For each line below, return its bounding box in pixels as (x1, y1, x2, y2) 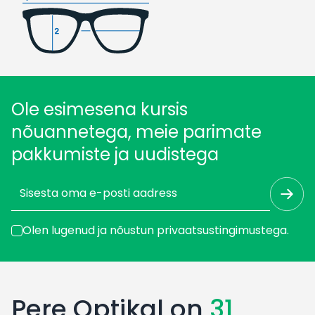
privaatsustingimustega (157, 221, 287, 238)
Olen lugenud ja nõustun (22, 221, 157, 238)
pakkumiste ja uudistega (11, 142, 219, 166)
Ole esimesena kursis (11, 97, 188, 121)
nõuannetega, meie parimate (11, 120, 262, 143)
